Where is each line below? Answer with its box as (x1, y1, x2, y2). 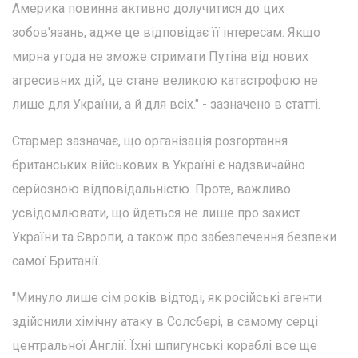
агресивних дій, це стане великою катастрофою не (12, 72, 318, 88)
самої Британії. (12, 253, 101, 268)
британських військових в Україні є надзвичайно (12, 157, 305, 173)
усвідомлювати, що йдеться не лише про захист (12, 205, 300, 221)
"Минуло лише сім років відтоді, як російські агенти (12, 289, 322, 305)
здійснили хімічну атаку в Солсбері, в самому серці (12, 313, 318, 329)
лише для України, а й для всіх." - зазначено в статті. (12, 96, 320, 112)
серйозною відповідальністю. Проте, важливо (12, 181, 291, 197)
